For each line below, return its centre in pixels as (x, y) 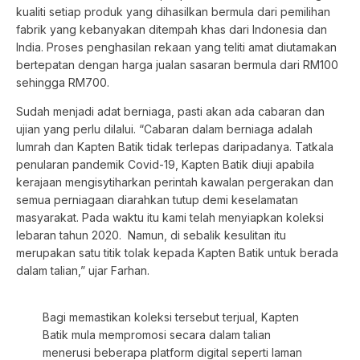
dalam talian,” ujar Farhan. (83, 271)
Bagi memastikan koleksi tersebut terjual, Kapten (170, 317)
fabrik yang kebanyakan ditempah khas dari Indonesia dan (172, 29)
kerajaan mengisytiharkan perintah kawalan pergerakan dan (175, 182)
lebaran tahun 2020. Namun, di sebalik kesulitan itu (151, 235)
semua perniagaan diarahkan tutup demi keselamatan (157, 200)
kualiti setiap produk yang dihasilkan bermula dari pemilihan (173, 11)
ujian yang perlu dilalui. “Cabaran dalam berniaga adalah (164, 129)
